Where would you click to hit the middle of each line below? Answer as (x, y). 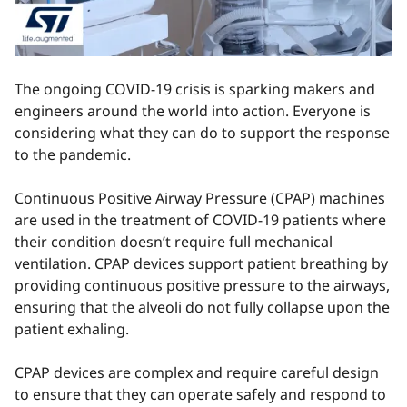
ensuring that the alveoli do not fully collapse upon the (202, 308)
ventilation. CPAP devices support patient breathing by (201, 264)
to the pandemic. (74, 155)
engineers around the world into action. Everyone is (193, 111)
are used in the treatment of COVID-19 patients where (200, 220)
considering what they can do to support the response (202, 133)
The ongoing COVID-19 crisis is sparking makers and (195, 89)
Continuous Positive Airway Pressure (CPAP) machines (200, 199)
